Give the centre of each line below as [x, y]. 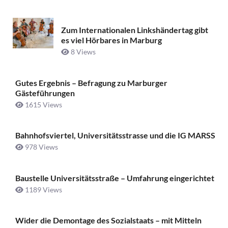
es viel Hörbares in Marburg [111, 40]
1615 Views [43, 104]
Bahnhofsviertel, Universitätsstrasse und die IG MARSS [115, 135]
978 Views [41, 147]
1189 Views [43, 189]
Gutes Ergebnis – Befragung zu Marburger [91, 82]
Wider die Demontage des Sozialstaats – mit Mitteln [108, 220]
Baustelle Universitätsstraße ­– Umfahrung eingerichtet [115, 178]
